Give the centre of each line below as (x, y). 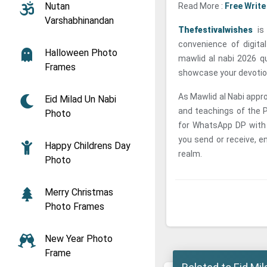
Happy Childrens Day (88, 146)
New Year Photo (79, 239)
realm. (190, 154)
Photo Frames (74, 207)
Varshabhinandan (79, 21)
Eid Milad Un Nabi (80, 99)
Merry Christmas (79, 192)
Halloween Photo (81, 53)
